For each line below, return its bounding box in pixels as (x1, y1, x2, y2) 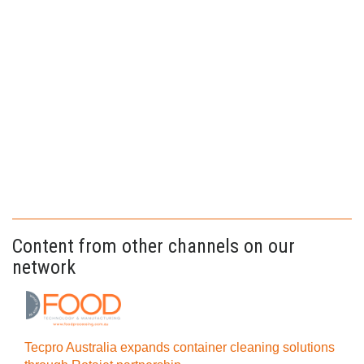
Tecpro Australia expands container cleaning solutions (24, 340, 335, 354)
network (12, 256, 76, 279)
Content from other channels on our (12, 235, 295, 258)
